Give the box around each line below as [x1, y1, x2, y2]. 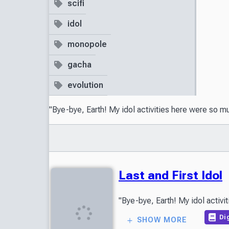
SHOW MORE [137, 216, 187, 225]
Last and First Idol [119, 168, 222, 182]
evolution [67, 80, 103, 90]
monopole [67, 39, 107, 50]
